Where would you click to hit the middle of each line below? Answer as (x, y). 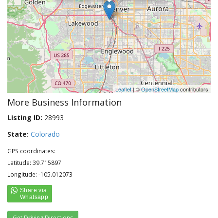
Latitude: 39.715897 (34, 163)
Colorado (45, 134)
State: (18, 134)
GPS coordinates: (31, 151)
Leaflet (123, 89)
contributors (193, 89)
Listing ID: (25, 118)
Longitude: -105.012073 (40, 174)
